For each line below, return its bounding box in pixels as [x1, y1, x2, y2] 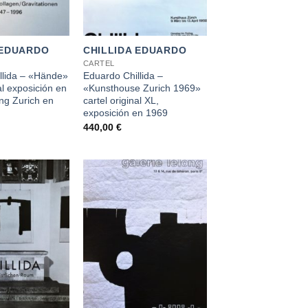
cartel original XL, [82, 95, 159, 107]
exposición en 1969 [82, 107, 168, 119]
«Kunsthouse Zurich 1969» [82, 82, 201, 94]
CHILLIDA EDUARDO [82, 45, 187, 56]
